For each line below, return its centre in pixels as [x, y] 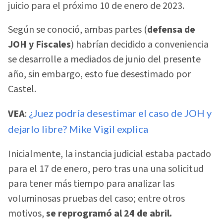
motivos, [26, 213]
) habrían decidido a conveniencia [140, 45]
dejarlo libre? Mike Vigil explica [78, 129]
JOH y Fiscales [39, 45]
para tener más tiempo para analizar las [91, 184]
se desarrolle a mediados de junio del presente [104, 60]
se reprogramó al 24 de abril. [108, 213]
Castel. [22, 89]
